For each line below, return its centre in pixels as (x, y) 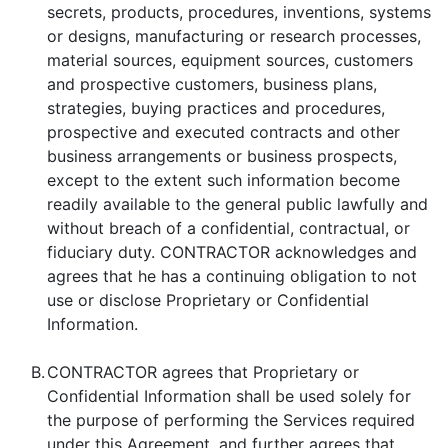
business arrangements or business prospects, (222, 156)
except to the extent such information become (223, 180)
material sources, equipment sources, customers (230, 60)
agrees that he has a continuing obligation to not (232, 276)
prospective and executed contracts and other (223, 132)
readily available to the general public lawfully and (237, 204)
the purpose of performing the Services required (231, 420)
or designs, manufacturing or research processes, (234, 36)
